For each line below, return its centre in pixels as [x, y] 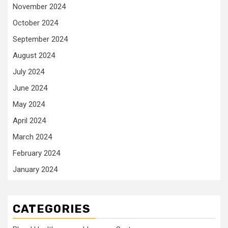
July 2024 [28, 72]
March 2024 [32, 137]
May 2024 [29, 104]
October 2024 [35, 23]
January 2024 [35, 169]
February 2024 [36, 153]
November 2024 [39, 7]
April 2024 [29, 121]
